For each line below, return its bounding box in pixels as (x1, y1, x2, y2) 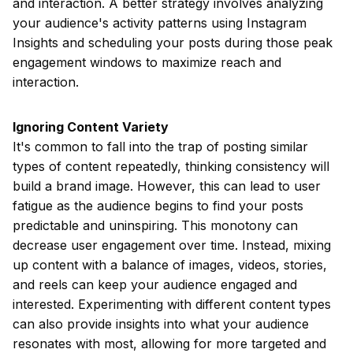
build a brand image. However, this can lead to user (13, 178, 321, 194)
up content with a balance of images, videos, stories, (13, 257, 327, 273)
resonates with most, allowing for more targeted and (13, 336, 326, 351)
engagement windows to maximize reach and (13, 54, 281, 70)
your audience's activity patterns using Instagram (13, 15, 307, 31)
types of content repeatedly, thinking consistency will (13, 158, 329, 174)
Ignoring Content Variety (13, 119, 169, 135)
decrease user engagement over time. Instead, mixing (13, 237, 331, 253)
